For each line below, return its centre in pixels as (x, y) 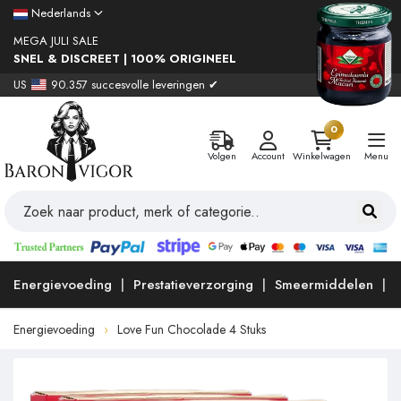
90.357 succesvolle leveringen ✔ (135, 84)
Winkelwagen (322, 156)
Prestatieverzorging (193, 285)
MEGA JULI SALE (56, 41)
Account (268, 156)
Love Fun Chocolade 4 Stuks (192, 330)
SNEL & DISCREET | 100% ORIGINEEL (125, 59)
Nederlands (61, 13)
